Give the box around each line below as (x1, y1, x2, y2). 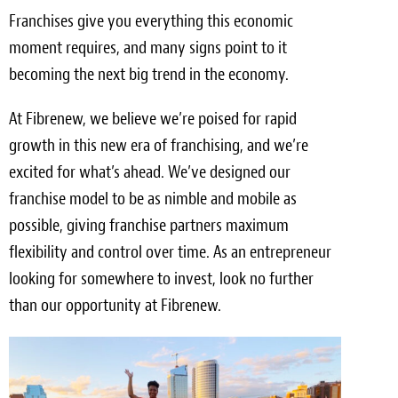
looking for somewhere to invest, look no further (9, 267, 314, 290)
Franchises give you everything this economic (9, 10, 293, 32)
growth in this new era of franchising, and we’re (9, 134, 308, 156)
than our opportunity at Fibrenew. (9, 294, 221, 316)
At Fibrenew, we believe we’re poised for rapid (9, 107, 297, 130)
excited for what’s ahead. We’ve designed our (9, 161, 291, 183)
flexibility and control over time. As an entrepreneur (9, 241, 331, 263)
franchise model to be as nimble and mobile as (9, 187, 297, 210)
